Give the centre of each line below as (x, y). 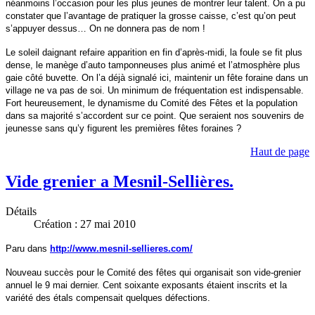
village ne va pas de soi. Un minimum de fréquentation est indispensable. (155, 91)
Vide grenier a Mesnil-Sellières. (120, 182)
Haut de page (280, 152)
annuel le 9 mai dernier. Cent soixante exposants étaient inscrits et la (146, 285)
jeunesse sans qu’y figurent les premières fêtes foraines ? (123, 129)
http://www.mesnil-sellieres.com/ (121, 249)
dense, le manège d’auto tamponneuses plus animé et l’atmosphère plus (153, 65)
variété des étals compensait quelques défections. (108, 298)
